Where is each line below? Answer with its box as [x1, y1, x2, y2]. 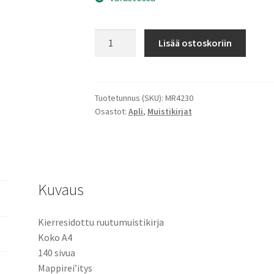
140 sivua [38, 246, 76, 259]
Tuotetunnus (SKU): [94, 92, 165, 104]
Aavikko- [94, 29, 130, 42]
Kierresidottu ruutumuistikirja [38, 216, 165, 229]
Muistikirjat [147, 106, 192, 117]
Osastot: [94, 106, 128, 117]
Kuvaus [38, 179, 84, 199]
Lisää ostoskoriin [158, 36, 232, 49]
